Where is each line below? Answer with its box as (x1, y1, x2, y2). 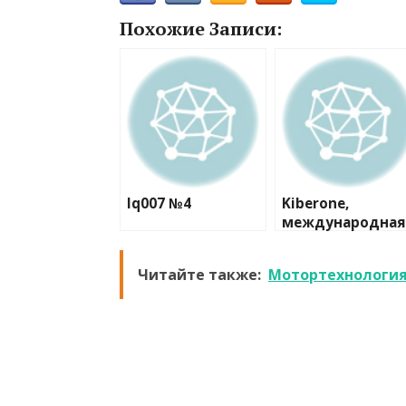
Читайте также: (138, 265, 261, 285)
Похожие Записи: (120, 16, 282, 41)
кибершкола (282, 232, 375, 251)
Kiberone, (282, 194, 349, 213)
